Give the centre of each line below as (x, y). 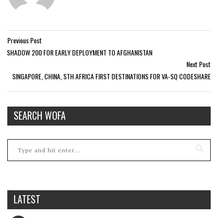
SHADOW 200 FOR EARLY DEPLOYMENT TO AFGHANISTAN (80, 52)
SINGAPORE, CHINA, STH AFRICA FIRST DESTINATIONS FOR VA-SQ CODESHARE (111, 76)
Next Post (199, 64)
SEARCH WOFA (40, 115)
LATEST (27, 199)
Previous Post (25, 40)
